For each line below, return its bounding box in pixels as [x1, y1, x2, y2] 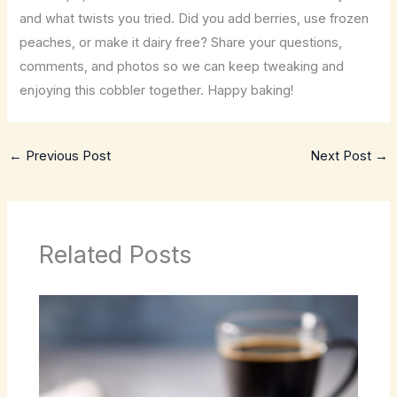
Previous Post [21, 148, 111, 165]
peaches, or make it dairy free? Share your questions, [19, 34, 343, 51]
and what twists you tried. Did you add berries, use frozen [19, 10, 370, 27]
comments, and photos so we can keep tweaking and [19, 58, 345, 74]
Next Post [310, 148, 376, 165]
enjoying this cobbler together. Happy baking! [19, 82, 294, 98]
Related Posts [39, 240, 192, 270]
